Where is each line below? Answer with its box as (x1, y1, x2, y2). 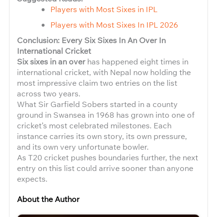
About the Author (17, 194, 79, 204)
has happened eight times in (85, 56, 188, 67)
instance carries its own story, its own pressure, (17, 131, 187, 141)
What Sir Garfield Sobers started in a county (17, 99, 178, 109)
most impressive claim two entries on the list (17, 77, 177, 88)
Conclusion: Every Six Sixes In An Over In (17, 35, 166, 46)
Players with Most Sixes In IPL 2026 (50, 19, 179, 30)
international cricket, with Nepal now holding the (17, 67, 191, 77)
